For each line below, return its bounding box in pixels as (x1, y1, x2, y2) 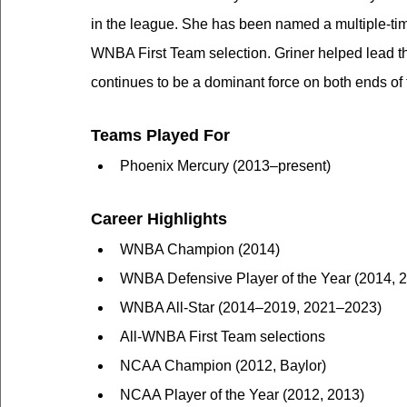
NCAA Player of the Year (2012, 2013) (120, 387, 364, 403)
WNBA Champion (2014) (120, 242, 280, 258)
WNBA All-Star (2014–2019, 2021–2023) (120, 300, 382, 316)
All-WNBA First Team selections (120, 329, 325, 345)
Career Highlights (91, 210, 227, 229)
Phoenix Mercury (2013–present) (120, 158, 331, 174)
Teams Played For (91, 126, 230, 145)
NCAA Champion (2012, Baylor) (120, 358, 326, 374)
